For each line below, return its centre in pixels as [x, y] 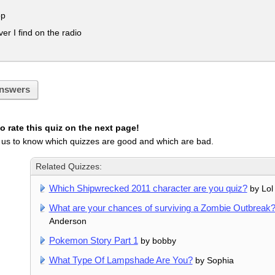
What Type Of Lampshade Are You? [121, 260]
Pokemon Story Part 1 [93, 240]
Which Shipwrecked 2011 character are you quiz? [148, 188]
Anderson [68, 221]
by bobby [157, 240]
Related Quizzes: [69, 166]
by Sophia [213, 260]
